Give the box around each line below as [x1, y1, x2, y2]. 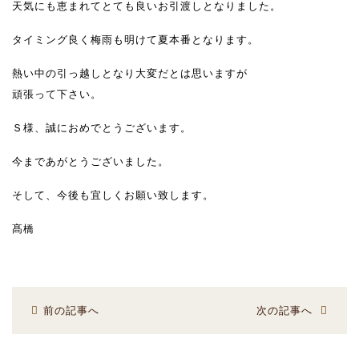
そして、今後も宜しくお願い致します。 [12, 188, 214, 202]
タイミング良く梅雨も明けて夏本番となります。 [12, 33, 259, 46]
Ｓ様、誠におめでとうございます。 [12, 121, 192, 135]
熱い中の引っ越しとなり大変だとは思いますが [12, 67, 248, 80]
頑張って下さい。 [12, 87, 102, 101]
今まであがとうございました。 [12, 155, 169, 168]
